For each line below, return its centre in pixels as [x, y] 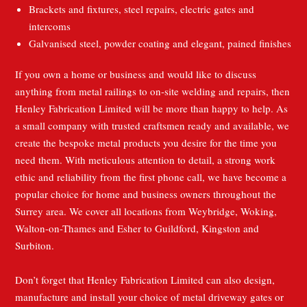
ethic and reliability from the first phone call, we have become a [151, 177]
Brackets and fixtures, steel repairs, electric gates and [142, 9]
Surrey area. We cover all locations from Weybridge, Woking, [146, 211]
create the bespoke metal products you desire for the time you [146, 143]
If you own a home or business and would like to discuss [136, 74]
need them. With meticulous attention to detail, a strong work [146, 160]
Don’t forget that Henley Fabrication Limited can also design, [145, 280]
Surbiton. [35, 246]
